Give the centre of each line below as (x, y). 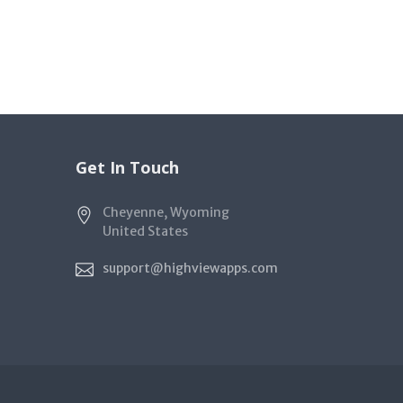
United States (145, 231)
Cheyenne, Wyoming (166, 212)
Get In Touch (127, 167)
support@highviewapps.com (190, 268)
